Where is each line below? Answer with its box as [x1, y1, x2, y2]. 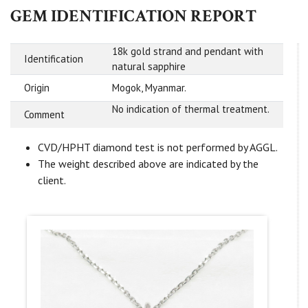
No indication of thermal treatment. [112, 102, 269, 116]
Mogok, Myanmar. [112, 81, 186, 95]
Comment [24, 108, 65, 122]
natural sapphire [112, 60, 186, 74]
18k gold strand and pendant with [112, 45, 263, 58]
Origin [24, 81, 49, 95]
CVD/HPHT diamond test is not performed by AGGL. [38, 140, 278, 155]
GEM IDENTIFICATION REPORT [10, 5, 256, 28]
